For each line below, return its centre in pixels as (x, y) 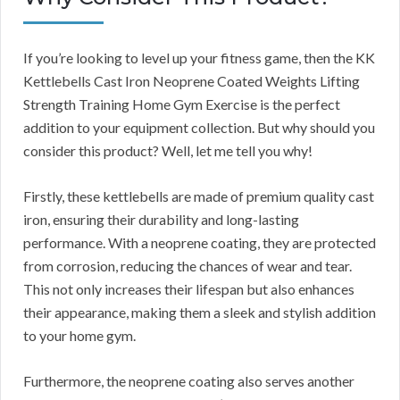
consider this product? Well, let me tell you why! (168, 150)
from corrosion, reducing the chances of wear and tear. (187, 265)
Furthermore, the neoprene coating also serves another (189, 380)
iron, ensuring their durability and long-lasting (161, 219)
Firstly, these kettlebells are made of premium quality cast (199, 196)
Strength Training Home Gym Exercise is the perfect (182, 104)
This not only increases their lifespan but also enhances (189, 288)
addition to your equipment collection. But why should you (199, 127)
